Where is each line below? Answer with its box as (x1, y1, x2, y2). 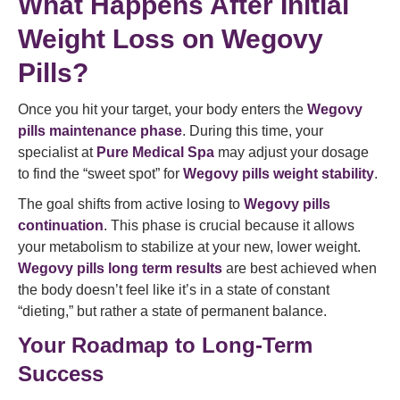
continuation (18, 218, 104, 233)
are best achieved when (222, 261, 377, 276)
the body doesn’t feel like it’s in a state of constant (18, 282, 329, 297)
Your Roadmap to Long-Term (18, 333, 312, 357)
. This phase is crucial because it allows (104, 218, 354, 233)
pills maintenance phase (18, 123, 182, 138)
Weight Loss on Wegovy (18, 24, 323, 54)
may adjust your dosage (214, 145, 369, 160)
